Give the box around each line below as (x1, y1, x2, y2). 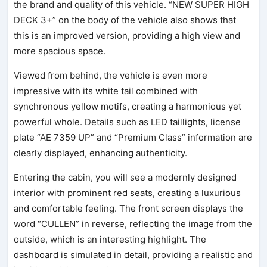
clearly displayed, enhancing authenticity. (14, 147, 188, 159)
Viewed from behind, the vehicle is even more (14, 69, 208, 81)
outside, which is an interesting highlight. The (14, 233, 207, 245)
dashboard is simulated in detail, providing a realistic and (14, 249, 253, 260)
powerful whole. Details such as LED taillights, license (14, 116, 241, 128)
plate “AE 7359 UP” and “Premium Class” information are (14, 131, 253, 143)
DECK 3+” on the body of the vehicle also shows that (14, 14, 237, 26)
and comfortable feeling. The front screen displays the (14, 202, 244, 214)
